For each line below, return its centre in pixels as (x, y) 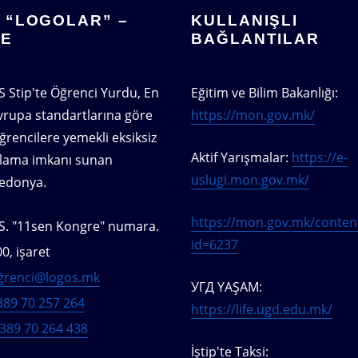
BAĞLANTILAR (256, 39)
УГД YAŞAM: (227, 287)
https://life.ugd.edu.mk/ (262, 310)
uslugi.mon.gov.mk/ (250, 180)
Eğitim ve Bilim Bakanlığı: (265, 93)
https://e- (320, 158)
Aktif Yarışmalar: (241, 158)
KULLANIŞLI (245, 21)
